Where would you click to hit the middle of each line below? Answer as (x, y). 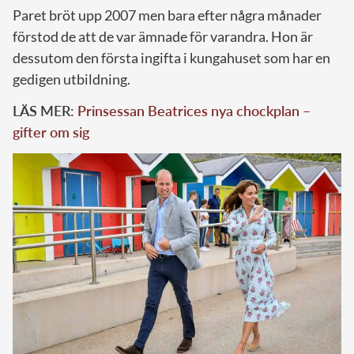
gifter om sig (53, 132)
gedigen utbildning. (72, 79)
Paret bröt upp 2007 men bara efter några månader (167, 15)
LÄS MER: (45, 110)
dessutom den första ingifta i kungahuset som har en (171, 57)
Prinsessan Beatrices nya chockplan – (194, 110)
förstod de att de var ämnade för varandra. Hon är (163, 36)
